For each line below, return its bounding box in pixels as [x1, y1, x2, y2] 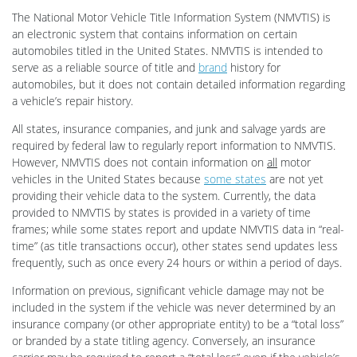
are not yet [266, 171, 324, 186]
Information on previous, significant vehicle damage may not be [12, 282, 324, 298]
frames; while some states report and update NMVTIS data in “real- [12, 221, 344, 237]
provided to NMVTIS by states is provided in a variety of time [12, 204, 311, 220]
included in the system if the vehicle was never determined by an [12, 299, 335, 315]
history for [227, 59, 280, 75]
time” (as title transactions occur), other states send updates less [12, 237, 338, 253]
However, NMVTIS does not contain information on [12, 154, 267, 170]
